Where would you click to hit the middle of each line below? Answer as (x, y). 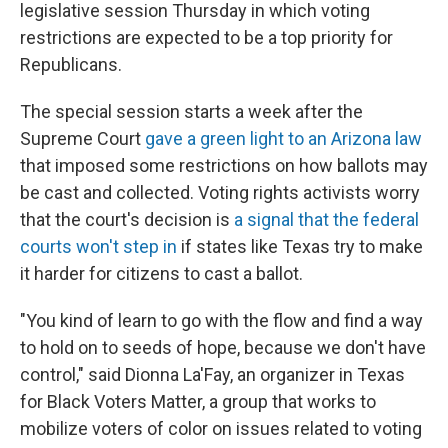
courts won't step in (98, 246)
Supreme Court (80, 138)
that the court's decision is (127, 219)
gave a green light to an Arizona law (281, 138)
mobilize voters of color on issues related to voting (221, 428)
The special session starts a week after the (191, 111)
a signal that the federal (326, 219)
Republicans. (71, 64)
